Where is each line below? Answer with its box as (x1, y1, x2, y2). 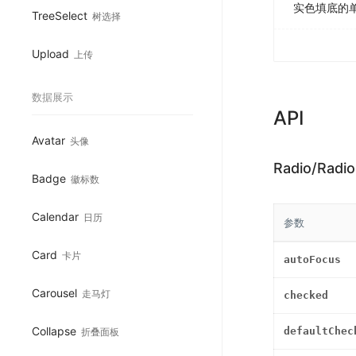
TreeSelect (32, 8, 87, 22)
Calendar (32, 209, 79, 223)
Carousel (32, 285, 77, 300)
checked (284, 288, 328, 301)
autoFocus (284, 253, 341, 265)
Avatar (32, 133, 65, 147)
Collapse (32, 323, 76, 338)
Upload (32, 46, 69, 60)
